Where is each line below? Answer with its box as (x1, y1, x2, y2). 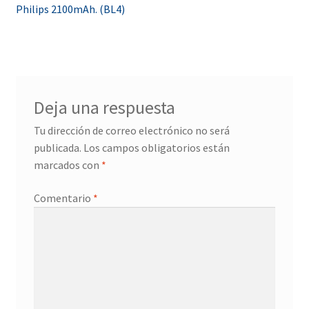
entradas (14, 34, 93, 63)
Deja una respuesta (33, 97, 175, 119)
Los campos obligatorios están (83, 141, 230, 155)
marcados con (33, 158, 101, 172)
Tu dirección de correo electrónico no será (33, 123, 230, 138)
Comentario (33, 190, 93, 205)
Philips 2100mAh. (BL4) (15, 2, 125, 17)
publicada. (33, 141, 81, 155)
